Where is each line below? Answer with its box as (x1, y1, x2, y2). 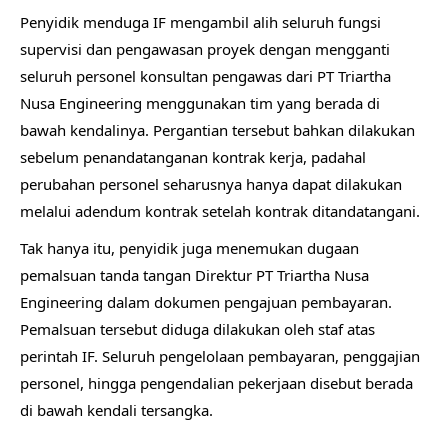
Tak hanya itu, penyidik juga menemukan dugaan (20, 238, 359, 259)
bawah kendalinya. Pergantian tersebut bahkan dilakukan (20, 120, 415, 141)
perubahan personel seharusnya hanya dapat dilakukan (20, 174, 402, 195)
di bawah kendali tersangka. (20, 400, 213, 421)
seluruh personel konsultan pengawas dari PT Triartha (20, 66, 391, 87)
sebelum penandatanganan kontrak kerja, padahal (20, 147, 366, 168)
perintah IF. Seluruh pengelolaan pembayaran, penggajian (20, 346, 420, 367)
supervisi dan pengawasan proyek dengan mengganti (20, 39, 390, 60)
